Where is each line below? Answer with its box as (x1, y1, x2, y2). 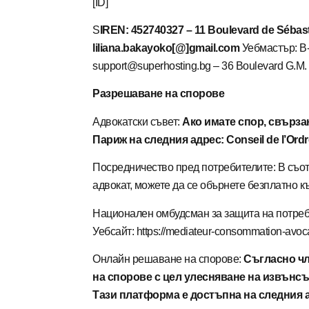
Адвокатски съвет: (92, 115, 183, 128)
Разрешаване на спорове (92, 88, 225, 100)
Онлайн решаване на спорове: (92, 252, 244, 265)
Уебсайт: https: (92, 225, 161, 237)
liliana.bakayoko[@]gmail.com (92, 41, 240, 54)
